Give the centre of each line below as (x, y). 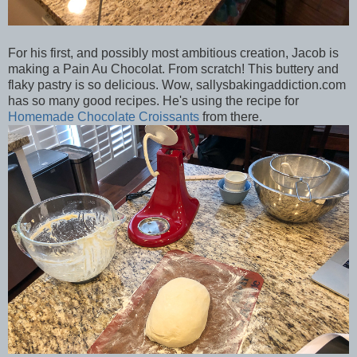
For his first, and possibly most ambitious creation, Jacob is (173, 53)
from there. (231, 117)
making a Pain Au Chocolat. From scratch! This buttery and (173, 69)
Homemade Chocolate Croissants (104, 117)
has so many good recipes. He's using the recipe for (153, 101)
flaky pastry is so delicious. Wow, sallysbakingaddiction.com (177, 85)
